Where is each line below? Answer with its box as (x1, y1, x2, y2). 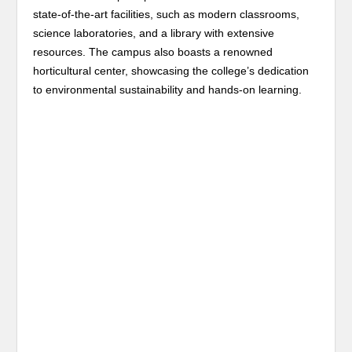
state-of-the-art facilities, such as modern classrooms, (33, 8, 300, 20)
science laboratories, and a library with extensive (33, 27, 275, 39)
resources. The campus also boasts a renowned (33, 46, 273, 58)
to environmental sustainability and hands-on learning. (33, 83, 302, 96)
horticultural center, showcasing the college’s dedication (33, 64, 310, 77)
